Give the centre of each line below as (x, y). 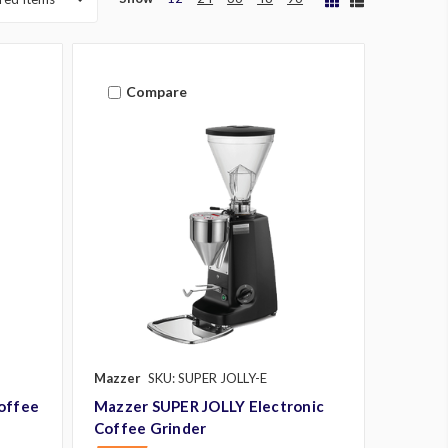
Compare (156, 92)
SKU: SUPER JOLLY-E (207, 377)
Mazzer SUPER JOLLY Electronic (209, 405)
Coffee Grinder (150, 427)
